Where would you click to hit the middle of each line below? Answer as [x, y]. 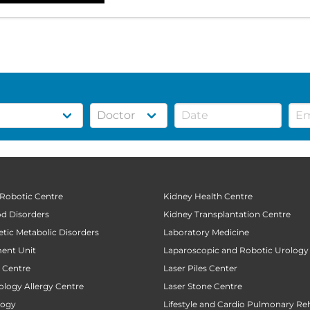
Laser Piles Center [200, 268]
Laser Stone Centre [203, 286]
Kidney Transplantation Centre [227, 214]
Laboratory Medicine [206, 232]
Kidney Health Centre [208, 196]
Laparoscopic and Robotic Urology [236, 250]
